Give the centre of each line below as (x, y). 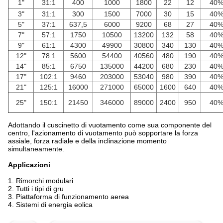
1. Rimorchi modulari (41, 181)
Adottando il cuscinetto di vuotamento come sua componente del (110, 125)
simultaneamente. (36, 149)
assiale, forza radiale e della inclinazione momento (87, 141)
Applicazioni (29, 165)
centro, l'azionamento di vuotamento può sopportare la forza (103, 133)
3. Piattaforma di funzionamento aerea (68, 197)
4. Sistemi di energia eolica (50, 205)
